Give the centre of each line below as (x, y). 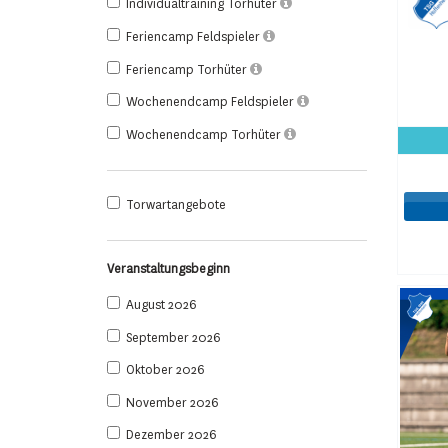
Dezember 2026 (171, 435)
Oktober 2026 (165, 370)
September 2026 (173, 337)
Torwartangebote (176, 204)
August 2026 (161, 304)
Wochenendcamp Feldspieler (211, 102)
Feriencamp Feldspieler (194, 37)
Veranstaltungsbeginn (168, 268)
